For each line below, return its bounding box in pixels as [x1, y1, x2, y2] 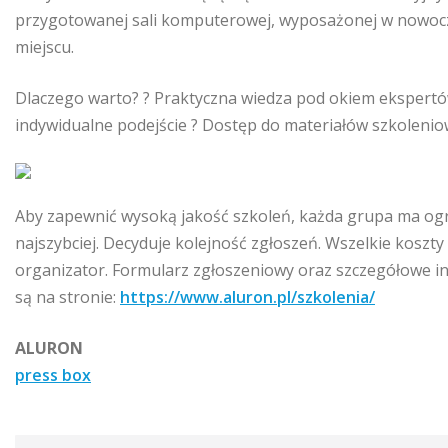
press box [15, 363, 91, 386]
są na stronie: [15, 285, 120, 308]
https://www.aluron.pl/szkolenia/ [120, 285, 375, 308]
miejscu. [15, 35, 74, 58]
